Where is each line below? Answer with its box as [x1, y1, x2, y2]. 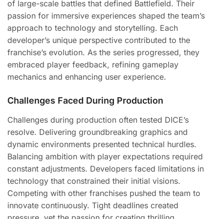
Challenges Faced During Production [7, 95, 163, 106]
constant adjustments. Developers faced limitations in [7, 164, 204, 174]
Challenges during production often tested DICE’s [7, 115, 189, 125]
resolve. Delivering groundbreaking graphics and [7, 127, 188, 137]
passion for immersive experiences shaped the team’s [7, 11, 205, 21]
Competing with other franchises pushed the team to [7, 188, 200, 198]
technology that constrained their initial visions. [7, 176, 180, 186]
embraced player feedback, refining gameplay [7, 60, 178, 69]
